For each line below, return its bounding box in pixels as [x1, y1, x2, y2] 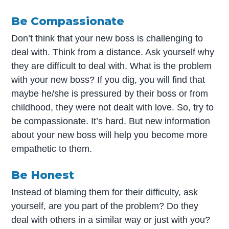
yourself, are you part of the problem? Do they [11, 201, 199, 212]
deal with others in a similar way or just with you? [11, 215, 211, 225]
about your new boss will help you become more [11, 130, 208, 141]
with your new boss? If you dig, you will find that [11, 75, 205, 85]
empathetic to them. [11, 144, 93, 154]
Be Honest [11, 168, 75, 182]
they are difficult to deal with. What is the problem [11, 61, 212, 72]
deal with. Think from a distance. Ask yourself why [11, 47, 215, 58]
